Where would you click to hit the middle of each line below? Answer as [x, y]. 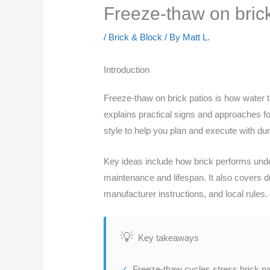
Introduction [127, 70]
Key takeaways [169, 237]
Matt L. [196, 37]
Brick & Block [136, 37]
